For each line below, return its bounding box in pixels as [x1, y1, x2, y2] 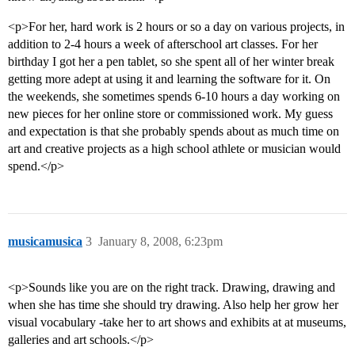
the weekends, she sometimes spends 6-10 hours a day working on [8, 90, 340, 104]
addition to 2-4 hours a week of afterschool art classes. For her [8, 37, 318, 52]
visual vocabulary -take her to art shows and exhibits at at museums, [8, 315, 346, 330]
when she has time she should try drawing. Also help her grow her [8, 298, 338, 312]
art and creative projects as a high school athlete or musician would [8, 142, 341, 156]
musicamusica [8, 235, 82, 249]
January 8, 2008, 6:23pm [98, 235, 223, 249]
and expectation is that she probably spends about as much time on [8, 124, 339, 139]
